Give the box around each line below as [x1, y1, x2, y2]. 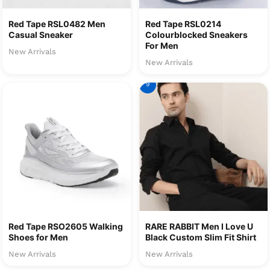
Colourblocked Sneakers [145, 30, 248, 40]
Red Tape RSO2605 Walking [8, 221, 123, 232]
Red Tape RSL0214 [145, 19, 221, 30]
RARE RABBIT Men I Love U [145, 221, 253, 232]
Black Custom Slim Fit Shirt [145, 232, 256, 243]
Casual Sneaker [8, 30, 73, 40]
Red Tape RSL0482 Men [8, 19, 105, 30]
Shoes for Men [8, 232, 68, 243]
